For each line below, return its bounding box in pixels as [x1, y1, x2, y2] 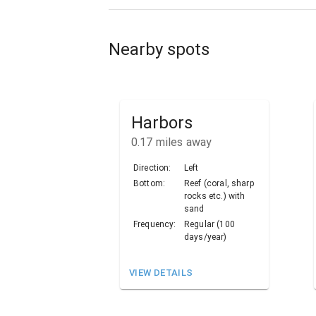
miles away [152, 135, 212, 150]
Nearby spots [109, 39, 209, 59]
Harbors [131, 113, 193, 133]
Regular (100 [184, 219, 235, 230]
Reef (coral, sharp [184, 178, 255, 189]
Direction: [133, 163, 171, 174]
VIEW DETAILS [129, 267, 193, 279]
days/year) [184, 232, 227, 243]
